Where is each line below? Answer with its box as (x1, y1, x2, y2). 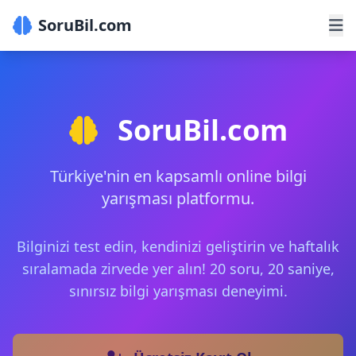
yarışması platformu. (102, 188, 254, 209)
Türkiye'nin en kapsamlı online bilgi (49, 165, 307, 187)
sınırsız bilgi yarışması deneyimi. (68, 281, 288, 300)
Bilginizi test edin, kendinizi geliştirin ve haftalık (17, 237, 339, 256)
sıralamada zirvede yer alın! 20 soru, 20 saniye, (21, 259, 335, 278)
